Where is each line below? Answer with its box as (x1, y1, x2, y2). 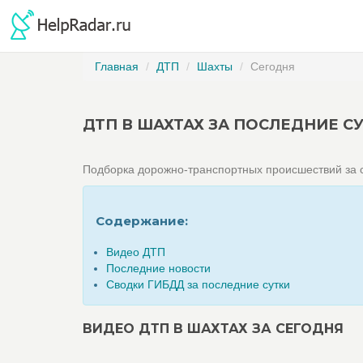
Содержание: (96, 213, 188, 228)
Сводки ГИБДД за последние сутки (106, 278, 290, 291)
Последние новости (106, 262, 211, 275)
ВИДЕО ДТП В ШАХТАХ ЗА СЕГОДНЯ (83, 321, 344, 336)
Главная (95, 60, 139, 73)
